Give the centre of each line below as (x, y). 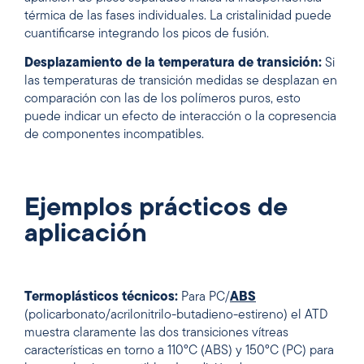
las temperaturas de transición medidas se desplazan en (181, 81)
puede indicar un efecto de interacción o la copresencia (180, 117)
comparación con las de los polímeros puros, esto (162, 99)
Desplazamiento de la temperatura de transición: (173, 63)
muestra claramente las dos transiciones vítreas (156, 334)
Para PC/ (204, 298)
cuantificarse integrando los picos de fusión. (147, 34)
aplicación (86, 235)
